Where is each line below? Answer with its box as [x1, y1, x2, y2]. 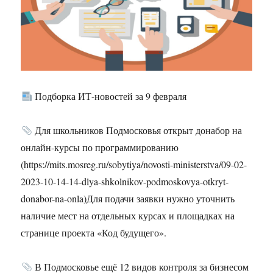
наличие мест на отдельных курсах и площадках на [21, 209, 235, 222]
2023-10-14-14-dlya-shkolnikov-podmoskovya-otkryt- [21, 175, 229, 188]
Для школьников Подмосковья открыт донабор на [32, 124, 242, 137]
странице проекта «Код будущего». [21, 226, 167, 239]
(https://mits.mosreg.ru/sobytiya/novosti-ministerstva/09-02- [21, 158, 247, 171]
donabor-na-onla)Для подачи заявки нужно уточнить [21, 192, 235, 205]
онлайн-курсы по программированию [21, 141, 179, 154]
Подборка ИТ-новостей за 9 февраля [32, 90, 186, 103]
